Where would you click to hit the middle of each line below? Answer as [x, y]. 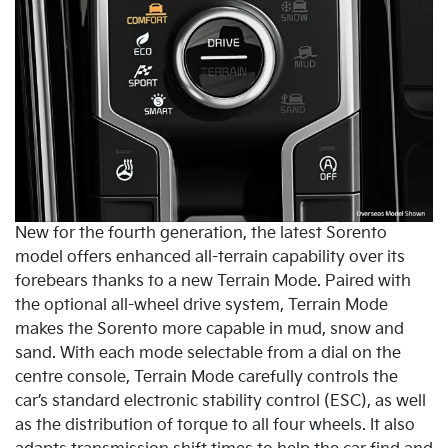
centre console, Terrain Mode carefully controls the [206, 378]
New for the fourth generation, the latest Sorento [201, 234]
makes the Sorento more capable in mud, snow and [209, 330]
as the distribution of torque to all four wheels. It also [215, 426]
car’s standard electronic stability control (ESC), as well [220, 402]
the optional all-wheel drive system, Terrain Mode [201, 306]
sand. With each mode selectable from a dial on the [208, 354]
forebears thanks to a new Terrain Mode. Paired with [213, 282]
